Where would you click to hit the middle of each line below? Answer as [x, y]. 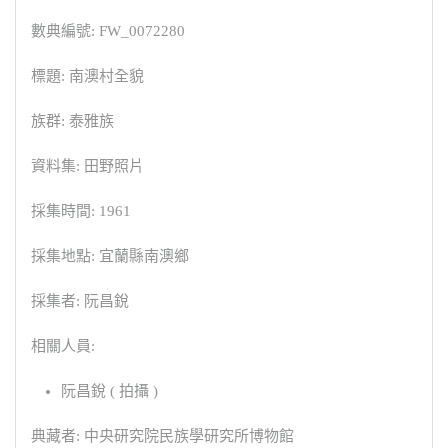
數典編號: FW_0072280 [108, 30]
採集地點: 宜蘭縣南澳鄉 [110, 255]
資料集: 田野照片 [87, 165]
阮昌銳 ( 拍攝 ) [109, 390]
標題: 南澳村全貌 [87, 75]
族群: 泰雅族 [72, 120]
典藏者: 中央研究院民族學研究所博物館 [162, 435]
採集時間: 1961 [81, 210]
